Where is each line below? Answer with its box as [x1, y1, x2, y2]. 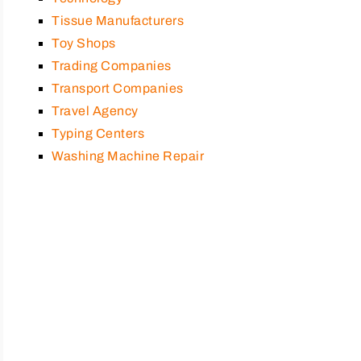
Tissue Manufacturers [52, 13, 184, 27]
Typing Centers [52, 126, 144, 140]
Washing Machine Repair [52, 148, 204, 163]
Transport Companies [52, 81, 184, 95]
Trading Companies [52, 58, 172, 73]
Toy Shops [52, 35, 116, 50]
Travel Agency [52, 103, 139, 118]
